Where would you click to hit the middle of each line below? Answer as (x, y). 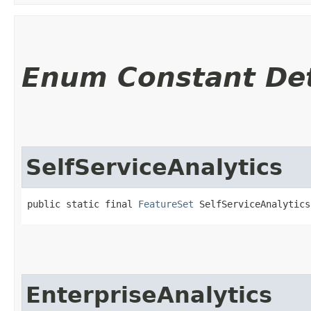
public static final (83, 204)
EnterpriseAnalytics (149, 295)
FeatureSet (166, 204)
